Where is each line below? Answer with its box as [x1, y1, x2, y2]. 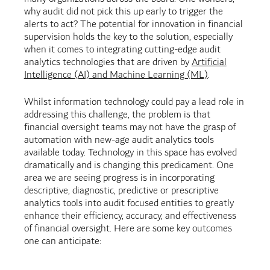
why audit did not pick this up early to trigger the [24, 3, 223, 21]
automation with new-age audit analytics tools [24, 131, 214, 149]
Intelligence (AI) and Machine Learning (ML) [24, 66, 208, 84]
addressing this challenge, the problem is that [24, 106, 210, 124]
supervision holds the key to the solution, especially [24, 28, 233, 46]
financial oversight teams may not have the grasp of [24, 119, 236, 137]
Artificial [191, 54, 227, 72]
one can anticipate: [24, 233, 101, 251]
